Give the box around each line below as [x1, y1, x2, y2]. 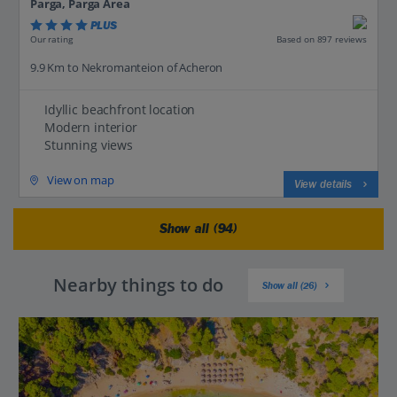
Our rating [30, 33, 73, 46]
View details [293, 177, 352, 192]
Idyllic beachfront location [44, 101, 196, 119]
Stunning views [44, 136, 134, 154]
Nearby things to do [52, 272, 223, 297]
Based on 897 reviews [276, 33, 367, 46]
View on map [47, 172, 114, 189]
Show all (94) [159, 222, 238, 237]
